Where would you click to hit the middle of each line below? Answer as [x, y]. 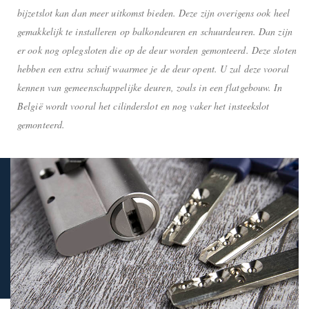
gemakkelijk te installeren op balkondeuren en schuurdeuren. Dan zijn [155, 31]
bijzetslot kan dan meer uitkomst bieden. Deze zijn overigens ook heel [153, 12]
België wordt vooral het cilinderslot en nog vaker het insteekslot [143, 106]
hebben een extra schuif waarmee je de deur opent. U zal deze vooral [153, 68]
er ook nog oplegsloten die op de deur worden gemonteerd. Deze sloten [157, 50]
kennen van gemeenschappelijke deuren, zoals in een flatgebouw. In [150, 87]
